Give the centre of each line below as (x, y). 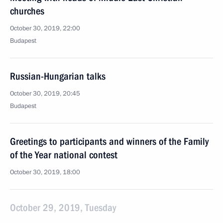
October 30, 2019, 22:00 (45, 28)
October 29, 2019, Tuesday (63, 208)
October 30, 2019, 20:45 (45, 94)
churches (27, 11)
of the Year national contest (64, 155)
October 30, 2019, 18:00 (45, 172)
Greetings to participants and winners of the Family (109, 141)
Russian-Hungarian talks (58, 76)
